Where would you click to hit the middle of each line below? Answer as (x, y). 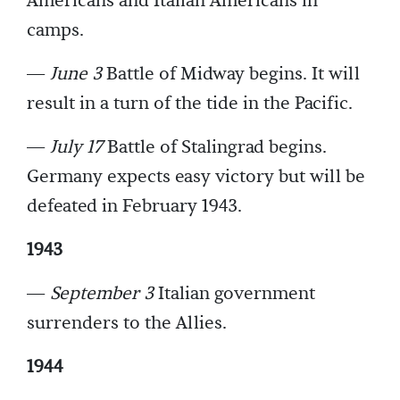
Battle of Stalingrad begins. (215, 148)
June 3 (76, 75)
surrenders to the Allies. (127, 324)
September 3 (102, 294)
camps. (55, 31)
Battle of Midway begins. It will (231, 75)
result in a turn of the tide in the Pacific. (190, 104)
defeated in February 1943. (134, 207)
